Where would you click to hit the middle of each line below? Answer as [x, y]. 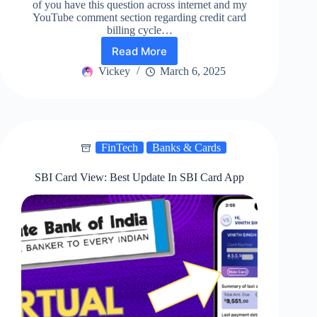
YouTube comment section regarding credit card [140, 18]
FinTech [119, 148]
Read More [140, 51]
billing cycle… [139, 30]
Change [158, 137]
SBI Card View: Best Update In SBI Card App [140, 178]
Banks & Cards [186, 148]
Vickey [114, 71]
